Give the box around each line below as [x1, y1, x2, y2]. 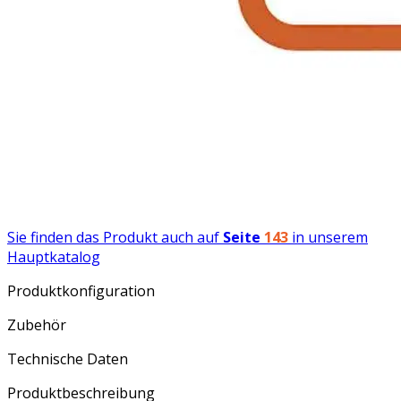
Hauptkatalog [7, 246, 100, 267]
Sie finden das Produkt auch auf [7, 226, 223, 247]
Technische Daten [7, 348, 128, 369]
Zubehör [7, 314, 66, 335]
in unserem [288, 226, 368, 247]
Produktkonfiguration [7, 280, 155, 301]
